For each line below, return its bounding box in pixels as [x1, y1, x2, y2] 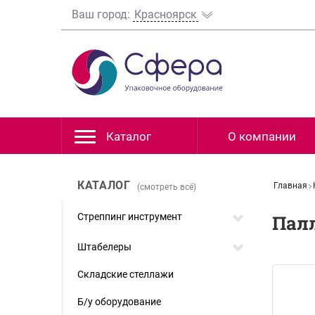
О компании [228, 129, 296, 143]
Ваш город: [72, 8, 133, 21]
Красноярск [134, 8, 197, 21]
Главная [274, 181, 307, 191]
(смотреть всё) [137, 182, 197, 192]
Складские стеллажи [77, 269, 174, 280]
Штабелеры [77, 241, 131, 252]
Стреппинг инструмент [77, 211, 182, 222]
